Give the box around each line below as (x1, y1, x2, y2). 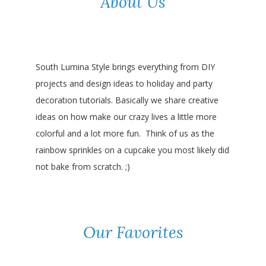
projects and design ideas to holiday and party (36, 78, 213, 90)
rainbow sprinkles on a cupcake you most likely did (36, 144, 229, 156)
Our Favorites (83, 222, 183, 243)
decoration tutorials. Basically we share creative (36, 94, 218, 106)
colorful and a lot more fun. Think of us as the (36, 128, 214, 140)
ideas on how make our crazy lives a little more (36, 111, 217, 123)
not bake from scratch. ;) (36, 161, 130, 173)
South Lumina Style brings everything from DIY (36, 61, 215, 73)
